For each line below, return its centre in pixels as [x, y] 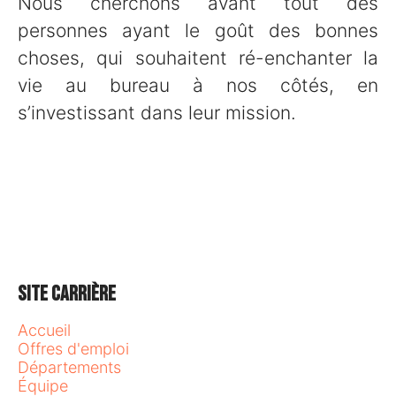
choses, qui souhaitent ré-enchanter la [198, 58]
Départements [69, 367]
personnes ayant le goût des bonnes [198, 30]
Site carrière [67, 294]
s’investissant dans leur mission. [157, 113]
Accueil [44, 330]
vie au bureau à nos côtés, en [198, 85]
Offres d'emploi [73, 349]
